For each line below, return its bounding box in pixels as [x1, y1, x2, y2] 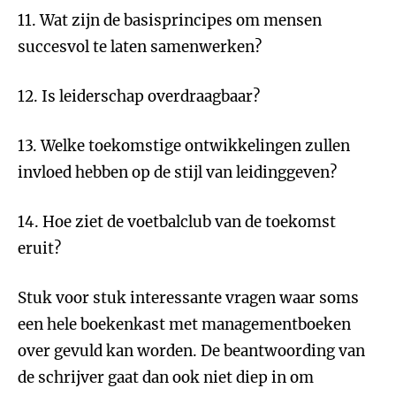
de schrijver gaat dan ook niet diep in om [18, 368, 314, 387]
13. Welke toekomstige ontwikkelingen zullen [18, 136, 350, 156]
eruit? [18, 239, 61, 258]
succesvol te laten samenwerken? [18, 37, 262, 57]
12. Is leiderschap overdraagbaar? [18, 87, 260, 106]
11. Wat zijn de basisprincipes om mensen [18, 11, 322, 30]
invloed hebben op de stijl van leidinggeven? [18, 163, 337, 182]
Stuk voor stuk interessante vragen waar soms [18, 288, 359, 308]
